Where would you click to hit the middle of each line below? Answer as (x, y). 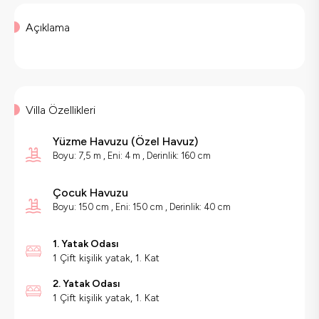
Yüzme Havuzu (90, 142)
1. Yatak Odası (86, 244)
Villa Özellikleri (61, 110)
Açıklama (48, 28)
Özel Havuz (165, 142)
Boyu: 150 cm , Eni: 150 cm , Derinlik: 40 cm (142, 207)
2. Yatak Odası (87, 284)
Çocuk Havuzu (90, 193)
